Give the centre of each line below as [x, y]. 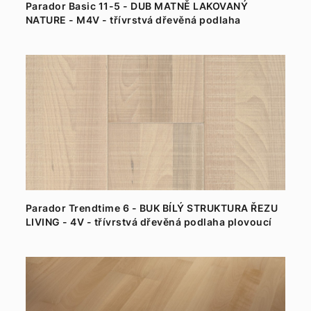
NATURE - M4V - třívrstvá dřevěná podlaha [133, 20]
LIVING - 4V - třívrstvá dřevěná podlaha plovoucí [149, 222]
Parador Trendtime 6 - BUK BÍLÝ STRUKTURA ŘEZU [152, 208]
